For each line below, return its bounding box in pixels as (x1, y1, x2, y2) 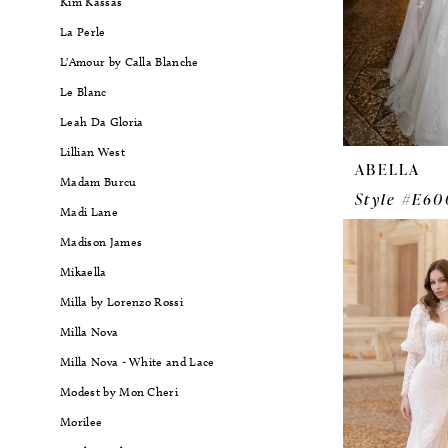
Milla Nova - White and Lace (60, 353, 215, 369)
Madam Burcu (60, 173, 137, 189)
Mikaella (60, 263, 107, 279)
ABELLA (355, 159, 421, 181)
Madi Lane (60, 203, 118, 219)
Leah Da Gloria (60, 113, 144, 129)
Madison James (60, 233, 143, 249)
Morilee (60, 413, 103, 429)
